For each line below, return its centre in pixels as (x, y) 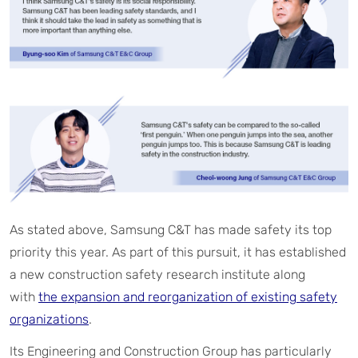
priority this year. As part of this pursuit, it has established (178, 253)
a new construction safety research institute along (157, 275)
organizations (49, 320)
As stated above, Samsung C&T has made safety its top (171, 230)
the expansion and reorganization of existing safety (188, 297)
